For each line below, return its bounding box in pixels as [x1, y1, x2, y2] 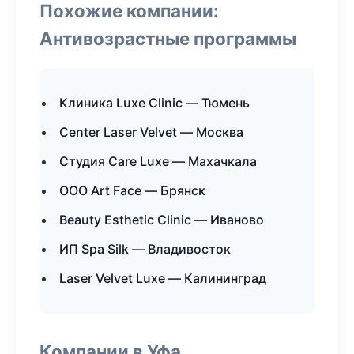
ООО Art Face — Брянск [59, 183, 205, 198]
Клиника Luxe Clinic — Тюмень [59, 95, 250, 111]
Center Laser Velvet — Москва [59, 124, 243, 140]
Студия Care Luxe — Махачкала [59, 153, 257, 169]
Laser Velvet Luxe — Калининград [59, 270, 266, 286]
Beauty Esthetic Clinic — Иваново [59, 212, 264, 228]
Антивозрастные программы [40, 28, 296, 49]
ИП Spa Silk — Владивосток [59, 241, 231, 257]
